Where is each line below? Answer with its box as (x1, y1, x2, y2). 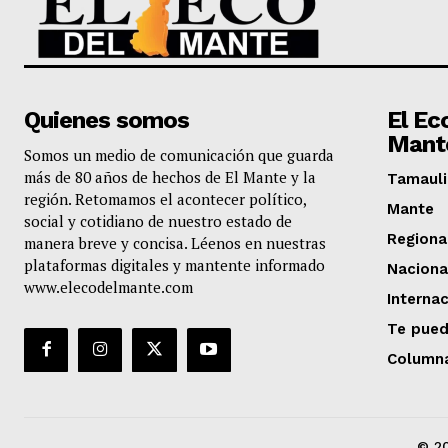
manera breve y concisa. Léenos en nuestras (24, 232, 326, 253)
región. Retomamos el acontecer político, (24, 188, 306, 209)
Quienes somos (24, 105, 189, 134)
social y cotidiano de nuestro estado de (24, 210, 292, 231)
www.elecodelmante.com (24, 276, 193, 297)
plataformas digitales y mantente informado (24, 254, 325, 275)
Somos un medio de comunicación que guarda (24, 144, 334, 165)
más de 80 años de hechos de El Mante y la (24, 166, 316, 187)
